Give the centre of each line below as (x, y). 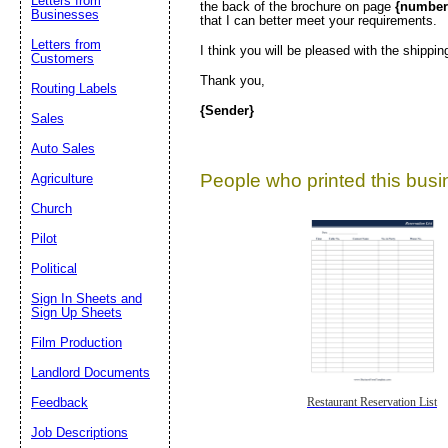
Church (51, 208)
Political (54, 268)
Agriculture (62, 178)
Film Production (76, 342)
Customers (62, 58)
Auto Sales (63, 148)
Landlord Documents (90, 372)
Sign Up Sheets (76, 312)
